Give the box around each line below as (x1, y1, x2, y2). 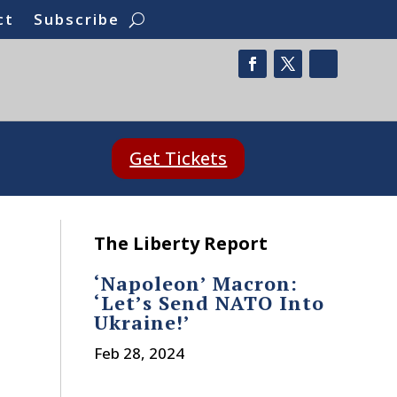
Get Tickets (129, 146, 228, 171)
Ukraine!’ (93, 309, 191, 336)
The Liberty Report (93, 231, 268, 256)
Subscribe (34, 9, 121, 29)
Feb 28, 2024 (93, 343, 184, 364)
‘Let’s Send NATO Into (93, 290, 324, 316)
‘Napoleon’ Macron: (93, 270, 298, 297)
